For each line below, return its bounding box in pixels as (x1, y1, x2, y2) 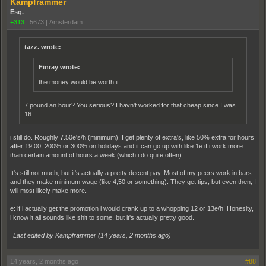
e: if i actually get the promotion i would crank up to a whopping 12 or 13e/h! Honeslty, (10, 204, 254, 212)
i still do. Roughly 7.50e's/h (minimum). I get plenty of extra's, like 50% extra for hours (10, 133, 254, 141)
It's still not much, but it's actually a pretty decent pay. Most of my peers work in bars (10, 169, 252, 176)
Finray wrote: (39, 63, 80, 71)
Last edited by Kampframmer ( (13, 231, 100, 239)
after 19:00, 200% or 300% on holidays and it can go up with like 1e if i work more (10, 142, 243, 150)
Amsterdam (49, 18, 83, 26)
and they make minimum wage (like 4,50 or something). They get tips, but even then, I (10, 178, 256, 185)
